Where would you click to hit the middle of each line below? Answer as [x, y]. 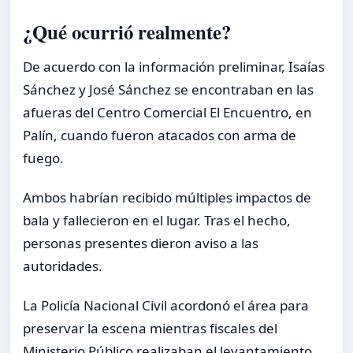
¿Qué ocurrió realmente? [127, 31]
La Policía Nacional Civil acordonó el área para [166, 305]
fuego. [43, 158]
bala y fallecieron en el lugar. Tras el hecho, [157, 220]
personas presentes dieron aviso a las [141, 243]
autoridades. [63, 266]
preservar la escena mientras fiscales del [150, 328]
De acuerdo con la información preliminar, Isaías [174, 66]
